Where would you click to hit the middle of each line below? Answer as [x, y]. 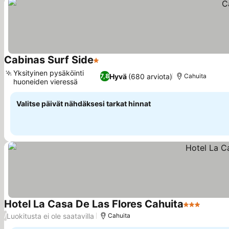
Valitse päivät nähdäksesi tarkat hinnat [84, 104]
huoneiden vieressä [45, 82]
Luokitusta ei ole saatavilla [50, 216]
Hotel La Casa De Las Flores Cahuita [94, 204]
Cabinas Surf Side [49, 60]
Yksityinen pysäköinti [49, 73]
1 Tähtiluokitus [121, 65]
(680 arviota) [151, 76]
